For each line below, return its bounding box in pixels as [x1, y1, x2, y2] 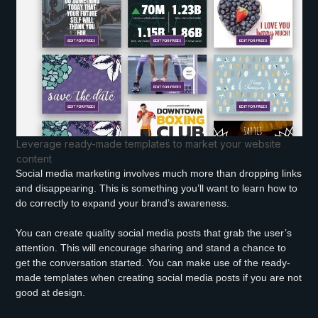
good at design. [16, 286, 86, 298]
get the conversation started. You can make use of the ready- [16, 256, 291, 268]
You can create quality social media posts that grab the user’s [16, 226, 292, 238]
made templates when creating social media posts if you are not [16, 271, 302, 283]
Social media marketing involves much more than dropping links [16, 167, 302, 179]
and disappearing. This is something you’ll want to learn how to [16, 182, 298, 194]
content [16, 152, 52, 165]
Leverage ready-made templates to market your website [16, 137, 281, 150]
